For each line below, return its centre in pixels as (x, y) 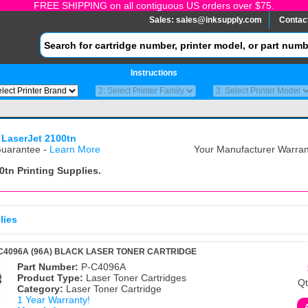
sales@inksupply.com (219, 20)
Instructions (154, 73)
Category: (40, 289)
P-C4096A (102, 267)
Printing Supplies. (58, 170)
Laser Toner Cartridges (135, 278)
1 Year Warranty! (54, 300)
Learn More (75, 149)
